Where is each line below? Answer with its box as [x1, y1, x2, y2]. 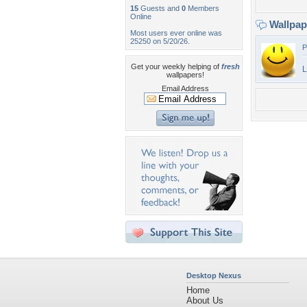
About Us [186, 295, 223, 306]
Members [186, 4, 219, 12]
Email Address [161, 84, 209, 93]
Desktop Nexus [186, 271, 241, 280]
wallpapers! [166, 71, 204, 79]
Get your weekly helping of [130, 62, 221, 71]
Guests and [138, 4, 182, 12]
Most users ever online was [130, 29, 222, 37]
